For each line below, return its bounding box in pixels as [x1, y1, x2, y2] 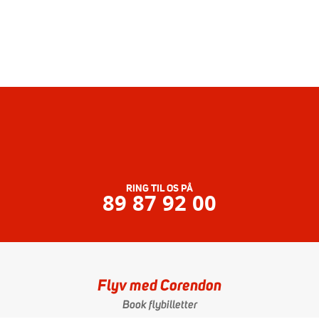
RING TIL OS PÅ [126, 183, 193, 194]
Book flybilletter [122, 299, 197, 311]
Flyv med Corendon [98, 278, 221, 294]
